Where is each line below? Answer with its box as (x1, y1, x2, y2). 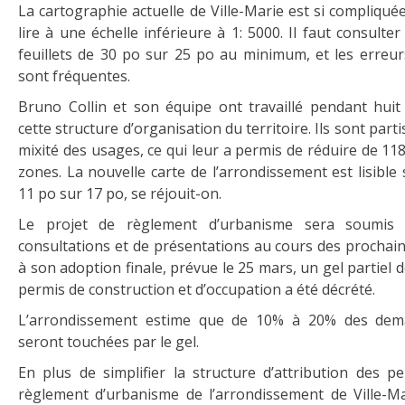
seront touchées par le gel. (18, 332, 199, 352)
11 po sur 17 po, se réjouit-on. (18, 184, 221, 203)
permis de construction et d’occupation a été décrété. (18, 279, 375, 299)
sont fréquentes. (18, 66, 130, 86)
